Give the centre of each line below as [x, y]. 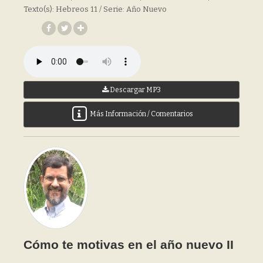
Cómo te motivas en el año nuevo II [129, 244]
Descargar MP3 [135, 90]
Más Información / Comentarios [141, 114]
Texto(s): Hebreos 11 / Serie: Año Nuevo [95, 9]
